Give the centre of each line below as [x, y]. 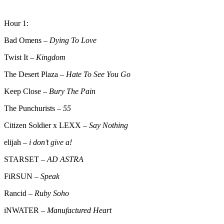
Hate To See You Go [98, 74]
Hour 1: [16, 23]
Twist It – [20, 57]
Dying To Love [73, 40]
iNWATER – [25, 210]
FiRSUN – [22, 176]
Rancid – [19, 193]
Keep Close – [26, 91]
